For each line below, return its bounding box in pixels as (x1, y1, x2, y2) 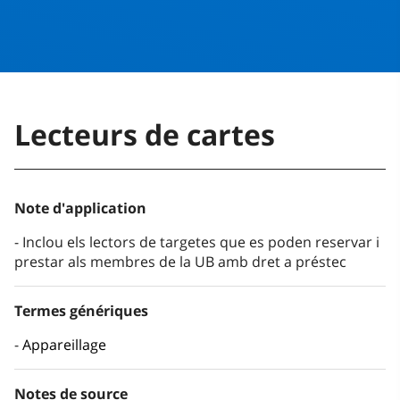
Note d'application (14, 198, 146, 219)
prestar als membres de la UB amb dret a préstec (14, 252, 346, 272)
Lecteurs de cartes (14, 115, 275, 154)
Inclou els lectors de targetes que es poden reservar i (22, 232, 379, 253)
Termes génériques (14, 301, 148, 321)
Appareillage (22, 335, 106, 355)
